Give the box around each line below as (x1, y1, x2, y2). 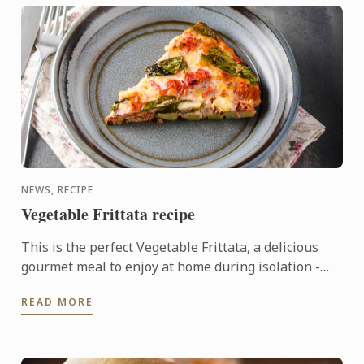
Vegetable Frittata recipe (21, 202, 196, 226)
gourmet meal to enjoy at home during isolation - (21, 258, 321, 275)
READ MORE (21, 295, 94, 309)
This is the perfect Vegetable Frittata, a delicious (21, 238, 319, 256)
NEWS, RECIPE (21, 183, 94, 197)
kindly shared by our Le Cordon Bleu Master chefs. (21, 277, 329, 295)
